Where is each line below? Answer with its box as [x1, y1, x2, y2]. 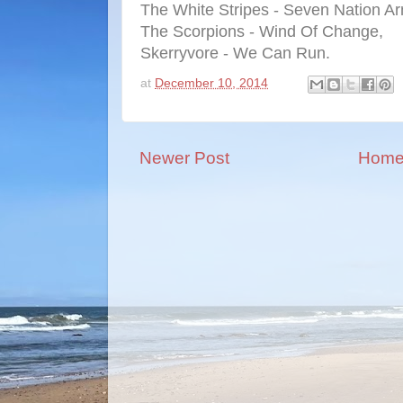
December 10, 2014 [155, 76, 268, 91]
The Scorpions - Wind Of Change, [140, 22, 383, 40]
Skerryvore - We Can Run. [140, 43, 330, 62]
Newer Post [139, 148, 229, 168]
